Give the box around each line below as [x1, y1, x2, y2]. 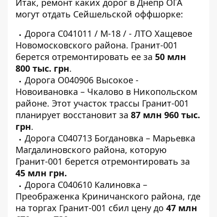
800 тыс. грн [15, 62, 69, 74]
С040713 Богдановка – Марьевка [58, 132, 195, 144]
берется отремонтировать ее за [15, 51, 155, 62]
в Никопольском [124, 86, 197, 97]
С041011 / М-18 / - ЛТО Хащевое [58, 28, 192, 39]
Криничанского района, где [79, 190, 201, 202]
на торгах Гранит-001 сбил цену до [15, 202, 166, 214]
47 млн [166, 202, 197, 214]
